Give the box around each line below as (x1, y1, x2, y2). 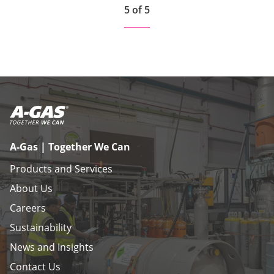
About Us (10, 181, 53, 195)
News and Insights (10, 240, 94, 254)
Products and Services (10, 161, 113, 176)
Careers (10, 201, 46, 215)
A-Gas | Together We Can (10, 139, 130, 154)
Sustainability (10, 220, 72, 234)
